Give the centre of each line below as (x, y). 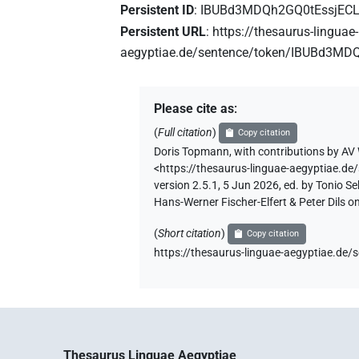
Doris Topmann (192, 152)
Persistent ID (157, 10)
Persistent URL (163, 32)
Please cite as (194, 109)
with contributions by (287, 152)
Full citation (186, 133)
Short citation (190, 234)
